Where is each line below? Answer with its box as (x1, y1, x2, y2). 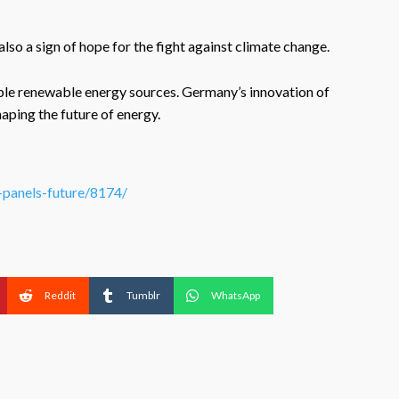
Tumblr (126, 288, 160, 302)
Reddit (45, 288, 76, 302)
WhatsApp (211, 288, 260, 302)
